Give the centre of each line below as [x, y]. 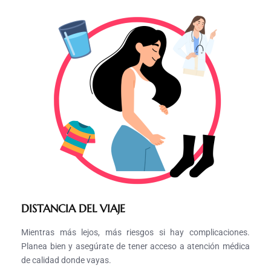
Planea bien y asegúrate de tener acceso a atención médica [135, 247]
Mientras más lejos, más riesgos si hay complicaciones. [135, 233]
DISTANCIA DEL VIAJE [73, 209]
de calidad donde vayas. [66, 260]
